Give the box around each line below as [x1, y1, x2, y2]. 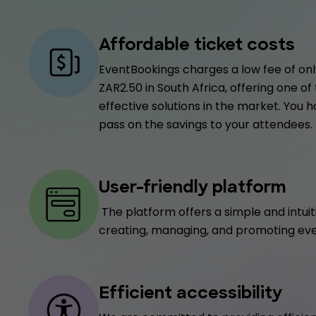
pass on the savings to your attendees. [99, 116, 312, 133]
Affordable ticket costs [99, 37, 295, 54]
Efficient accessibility [99, 286, 282, 303]
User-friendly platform [99, 180, 286, 197]
